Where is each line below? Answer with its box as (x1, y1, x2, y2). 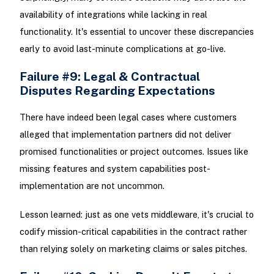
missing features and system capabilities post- (19, 163, 210, 174)
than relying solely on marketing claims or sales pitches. (19, 243, 247, 254)
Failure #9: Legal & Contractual (19, 68, 200, 83)
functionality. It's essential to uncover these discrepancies (19, 26, 254, 37)
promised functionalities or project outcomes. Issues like (19, 146, 248, 157)
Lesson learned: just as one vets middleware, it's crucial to (19, 209, 254, 220)
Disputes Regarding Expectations (19, 83, 215, 97)
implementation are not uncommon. (19, 180, 165, 191)
